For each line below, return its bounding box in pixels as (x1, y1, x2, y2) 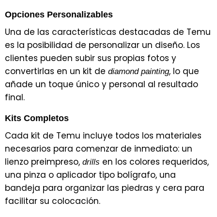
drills (82, 157, 100, 167)
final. (5, 91, 25, 103)
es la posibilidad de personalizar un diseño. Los (5, 39, 200, 51)
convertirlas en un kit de (5, 65, 108, 77)
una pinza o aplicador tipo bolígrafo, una (5, 169, 176, 181)
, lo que (169, 65, 199, 77)
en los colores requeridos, (100, 155, 209, 168)
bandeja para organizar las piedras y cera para (5, 182, 204, 194)
